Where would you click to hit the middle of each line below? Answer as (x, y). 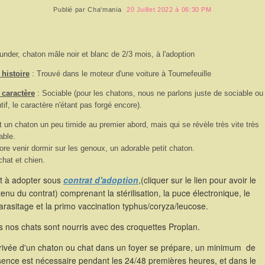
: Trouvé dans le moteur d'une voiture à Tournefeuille (120, 74)
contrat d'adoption (101, 180)
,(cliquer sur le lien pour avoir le (197, 180)
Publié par (71, 9)
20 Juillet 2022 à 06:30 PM (169, 9)
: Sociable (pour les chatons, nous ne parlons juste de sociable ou (149, 93)
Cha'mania (105, 9)
